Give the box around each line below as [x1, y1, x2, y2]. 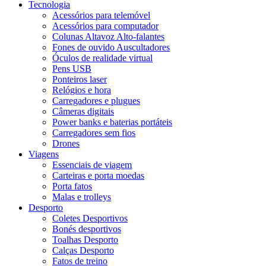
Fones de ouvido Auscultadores [52, 42, 170, 52]
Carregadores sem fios [52, 127, 135, 138]
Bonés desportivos [52, 223, 121, 234]
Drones [52, 138, 80, 148]
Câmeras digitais [52, 106, 114, 116]
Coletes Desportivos [52, 213, 128, 223]
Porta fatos [52, 180, 92, 191]
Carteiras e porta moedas [52, 170, 144, 180]
